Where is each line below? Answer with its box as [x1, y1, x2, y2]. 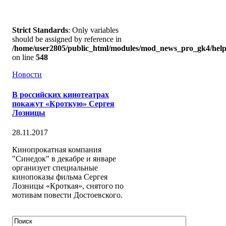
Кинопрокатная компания [12, 145, 101, 154]
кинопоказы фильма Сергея [12, 172, 107, 181]
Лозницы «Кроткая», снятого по [12, 181, 124, 190]
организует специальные [12, 163, 98, 172]
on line [12, 53, 36, 62]
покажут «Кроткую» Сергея [12, 99, 115, 108]
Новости [12, 70, 42, 79]
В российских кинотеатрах [12, 90, 109, 99]
